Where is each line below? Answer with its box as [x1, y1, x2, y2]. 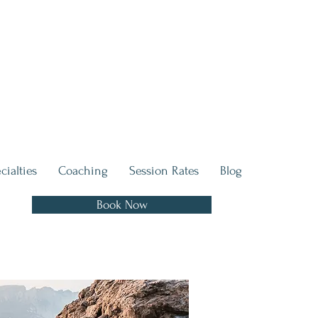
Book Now [96, 198, 148, 212]
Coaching [58, 164, 108, 177]
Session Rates [129, 164, 199, 177]
